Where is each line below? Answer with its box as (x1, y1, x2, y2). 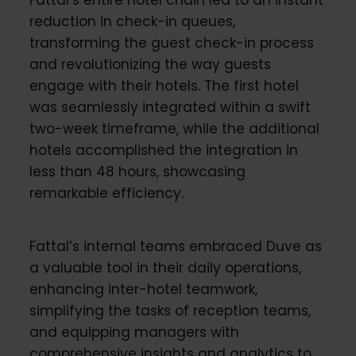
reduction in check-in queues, (29, 11, 235, 31)
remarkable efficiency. (29, 183, 184, 203)
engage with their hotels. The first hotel (29, 75, 299, 95)
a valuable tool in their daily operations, (29, 257, 301, 277)
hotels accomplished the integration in (29, 140, 298, 160)
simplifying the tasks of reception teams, (29, 300, 311, 320)
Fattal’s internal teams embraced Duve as (29, 236, 322, 256)
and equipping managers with (29, 322, 239, 342)
